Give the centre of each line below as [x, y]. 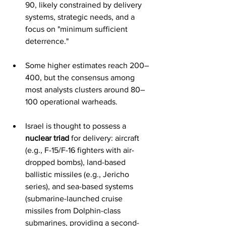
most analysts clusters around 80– [85, 90]
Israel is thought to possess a [77, 126]
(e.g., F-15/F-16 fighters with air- [80, 150]
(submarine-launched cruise [75, 199]
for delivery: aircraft [105, 138]
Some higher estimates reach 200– [87, 65]
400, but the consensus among [81, 77]
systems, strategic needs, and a [81, 17]
